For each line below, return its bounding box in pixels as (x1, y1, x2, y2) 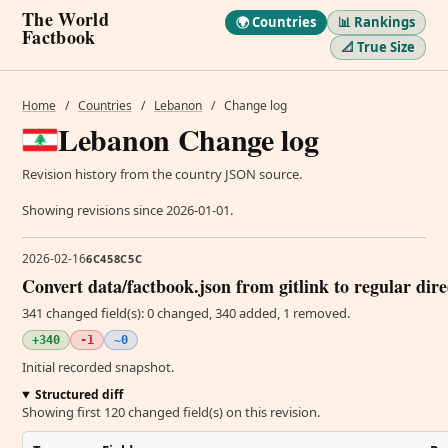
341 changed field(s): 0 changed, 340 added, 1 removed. (22, 304, 350, 322)
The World (22, 6, 109, 32)
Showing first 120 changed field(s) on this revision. (22, 403, 320, 421)
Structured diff (34, 386, 123, 403)
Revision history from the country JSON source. (22, 165, 302, 183)
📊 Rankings (338, 13, 415, 31)
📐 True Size (341, 38, 415, 56)
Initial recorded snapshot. (22, 358, 174, 376)
